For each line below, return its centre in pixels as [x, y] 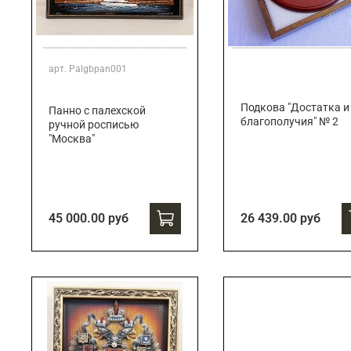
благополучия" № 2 [289, 121]
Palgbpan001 [98, 69]
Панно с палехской [97, 110]
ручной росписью [94, 125]
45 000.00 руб [89, 218]
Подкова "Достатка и [295, 107]
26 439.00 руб [280, 218]
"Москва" [72, 139]
